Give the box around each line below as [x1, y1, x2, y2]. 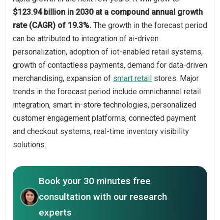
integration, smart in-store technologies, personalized [13, 100, 196, 110]
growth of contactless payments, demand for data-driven [13, 60, 207, 70]
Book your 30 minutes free [39, 175, 151, 187]
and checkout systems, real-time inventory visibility [13, 126, 189, 136]
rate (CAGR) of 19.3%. [13, 20, 93, 30]
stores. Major [152, 73, 199, 83]
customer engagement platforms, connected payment [13, 113, 196, 123]
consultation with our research [39, 191, 167, 202]
